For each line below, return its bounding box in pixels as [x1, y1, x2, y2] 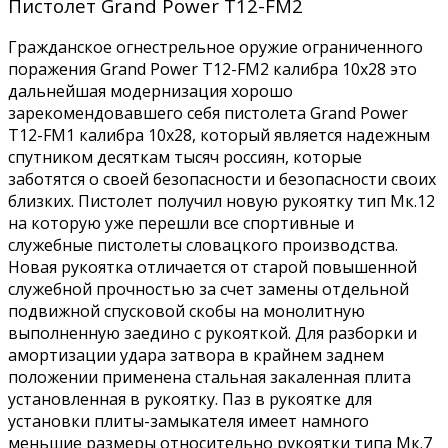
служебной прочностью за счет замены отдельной [8, 278, 409, 301]
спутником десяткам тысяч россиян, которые [8, 146, 362, 169]
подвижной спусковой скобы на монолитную [8, 300, 365, 323]
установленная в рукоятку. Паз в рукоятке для [8, 388, 372, 411]
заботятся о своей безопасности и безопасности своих [8, 168, 436, 191]
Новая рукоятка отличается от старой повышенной [8, 256, 417, 279]
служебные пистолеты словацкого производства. [8, 234, 398, 257]
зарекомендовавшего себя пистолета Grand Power [8, 102, 408, 125]
